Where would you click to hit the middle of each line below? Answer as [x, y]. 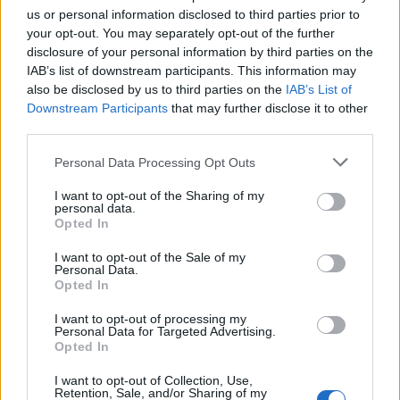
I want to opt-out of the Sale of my [150, 257]
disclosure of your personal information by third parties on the [200, 52]
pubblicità [358, 375]
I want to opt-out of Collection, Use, [154, 380]
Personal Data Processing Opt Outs [155, 162]
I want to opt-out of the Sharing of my [159, 196]
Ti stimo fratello [82, 171]
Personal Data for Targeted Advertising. [165, 331]
